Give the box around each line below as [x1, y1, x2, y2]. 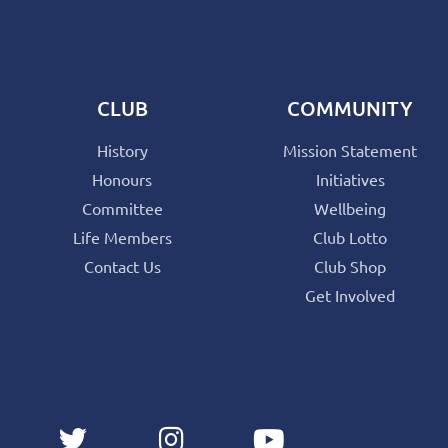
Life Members [72, 226, 172, 247]
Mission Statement [283, 139, 417, 160]
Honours [92, 168, 152, 189]
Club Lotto [313, 226, 387, 247]
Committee [81, 197, 163, 218]
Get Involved [305, 284, 395, 305]
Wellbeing [314, 197, 386, 218]
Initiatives [315, 168, 385, 189]
